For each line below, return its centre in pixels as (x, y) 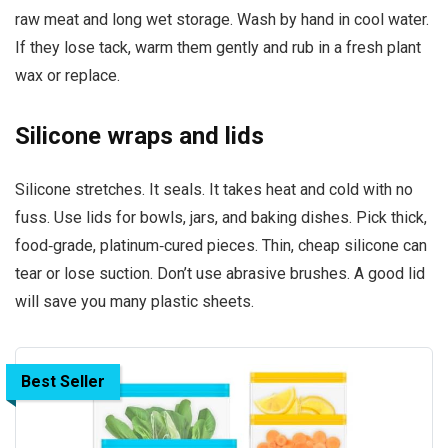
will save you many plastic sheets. (134, 301)
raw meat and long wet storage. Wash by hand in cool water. (222, 19)
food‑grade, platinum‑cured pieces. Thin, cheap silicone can (221, 245)
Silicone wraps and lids (139, 135)
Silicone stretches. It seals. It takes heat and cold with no (214, 189)
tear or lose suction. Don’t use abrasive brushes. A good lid (220, 273)
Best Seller (63, 381)
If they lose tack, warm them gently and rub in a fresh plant (218, 47)
